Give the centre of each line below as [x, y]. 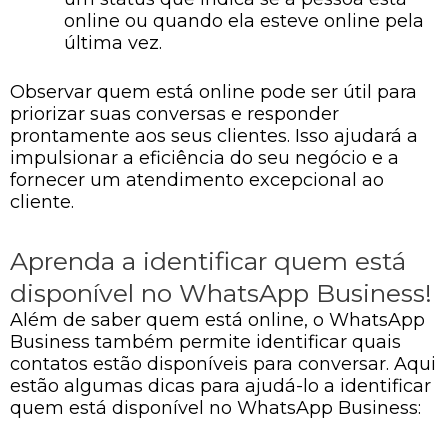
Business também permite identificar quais [205, 341]
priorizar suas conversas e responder [174, 114]
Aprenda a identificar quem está [208, 260]
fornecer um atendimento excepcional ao [197, 180]
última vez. [113, 43]
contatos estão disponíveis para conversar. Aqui [223, 363]
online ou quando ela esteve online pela [244, 21]
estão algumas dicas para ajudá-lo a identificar [220, 385]
